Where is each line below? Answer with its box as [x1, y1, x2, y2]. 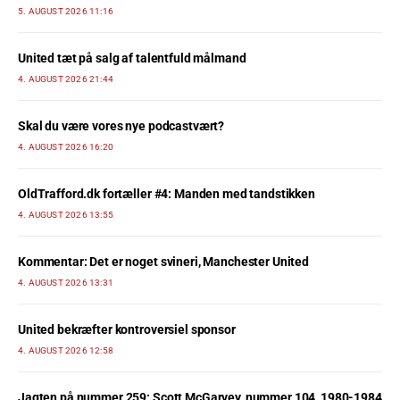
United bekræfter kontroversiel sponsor [18, 322, 236, 337]
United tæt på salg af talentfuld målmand [18, 51, 246, 65]
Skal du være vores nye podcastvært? [18, 119, 225, 133]
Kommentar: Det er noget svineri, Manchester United [18, 254, 309, 269]
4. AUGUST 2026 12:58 [18, 346, 113, 355]
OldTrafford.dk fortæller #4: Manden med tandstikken [18, 187, 315, 201]
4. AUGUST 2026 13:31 [18, 278, 113, 287]
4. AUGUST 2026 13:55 [18, 210, 113, 220]
